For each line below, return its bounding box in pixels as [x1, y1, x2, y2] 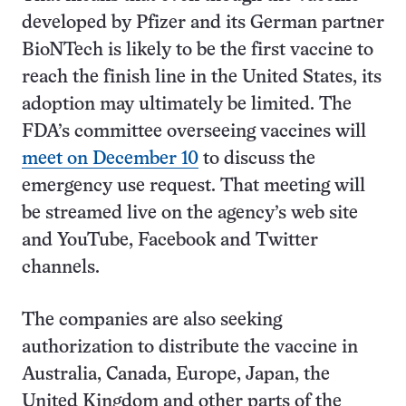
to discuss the [198, 150, 315, 168]
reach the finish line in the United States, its [22, 69, 382, 86]
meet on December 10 [22, 150, 198, 168]
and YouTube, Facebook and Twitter [22, 232, 318, 249]
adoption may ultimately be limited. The [22, 96, 352, 113]
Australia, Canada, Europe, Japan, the [22, 366, 330, 383]
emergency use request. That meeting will [22, 178, 365, 195]
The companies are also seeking [22, 312, 282, 329]
